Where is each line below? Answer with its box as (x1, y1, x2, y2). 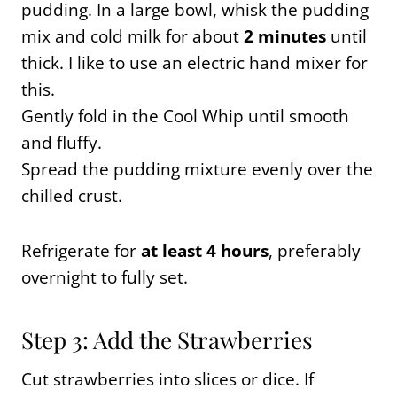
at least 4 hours (141, 238, 269, 262)
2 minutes (244, 24, 326, 48)
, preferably (269, 238, 361, 262)
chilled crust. (21, 183, 122, 207)
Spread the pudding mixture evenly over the (21, 157, 373, 181)
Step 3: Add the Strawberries (21, 323, 313, 355)
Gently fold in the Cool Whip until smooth (21, 104, 349, 128)
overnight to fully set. (21, 265, 188, 289)
